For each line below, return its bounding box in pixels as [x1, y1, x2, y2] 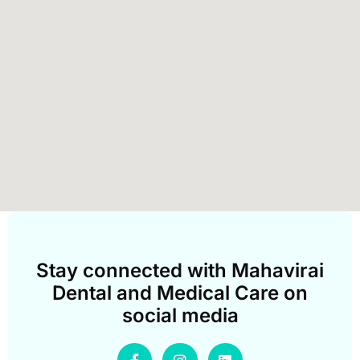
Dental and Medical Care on [52, 281, 308, 305]
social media [121, 304, 239, 328]
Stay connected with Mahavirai [36, 259, 324, 283]
